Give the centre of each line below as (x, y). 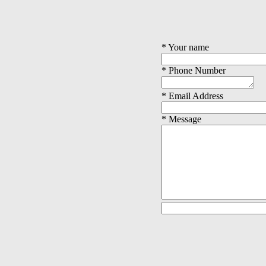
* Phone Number (194, 70)
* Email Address (192, 96)
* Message (181, 119)
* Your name (185, 47)
